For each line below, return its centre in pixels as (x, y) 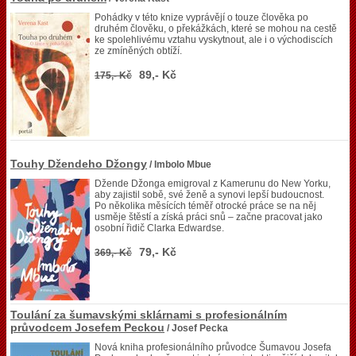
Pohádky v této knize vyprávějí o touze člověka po (201, 17)
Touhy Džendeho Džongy (79, 164)
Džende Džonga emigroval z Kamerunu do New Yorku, (213, 184)
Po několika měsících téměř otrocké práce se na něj (205, 206)
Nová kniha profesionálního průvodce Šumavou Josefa (213, 347)
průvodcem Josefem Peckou (87, 327)
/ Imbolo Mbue (179, 164)
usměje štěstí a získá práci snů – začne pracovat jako (209, 217)
